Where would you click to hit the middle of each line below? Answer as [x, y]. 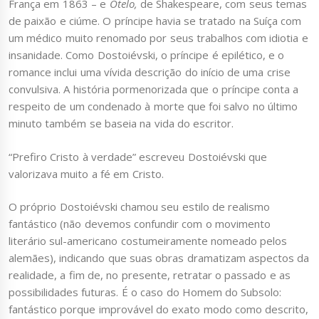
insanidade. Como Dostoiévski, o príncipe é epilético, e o [147, 55]
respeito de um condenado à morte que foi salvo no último [153, 106]
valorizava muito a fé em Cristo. [86, 173]
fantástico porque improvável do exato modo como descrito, [159, 309]
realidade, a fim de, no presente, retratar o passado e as [150, 275]
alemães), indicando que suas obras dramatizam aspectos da [159, 258]
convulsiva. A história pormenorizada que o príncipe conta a [154, 89]
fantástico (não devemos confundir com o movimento [140, 224]
